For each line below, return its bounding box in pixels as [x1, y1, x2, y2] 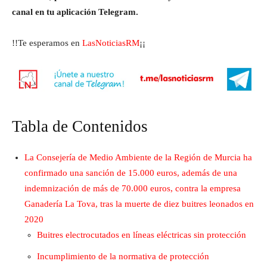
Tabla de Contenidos [12, 117, 148, 135]
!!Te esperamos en [12, 38, 82, 48]
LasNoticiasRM [82, 38, 139, 48]
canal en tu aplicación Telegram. [12, 7, 138, 17]
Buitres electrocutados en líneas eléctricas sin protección [37, 230, 246, 240]
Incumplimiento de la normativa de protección [37, 252, 209, 261]
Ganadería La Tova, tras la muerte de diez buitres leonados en [24, 199, 254, 209]
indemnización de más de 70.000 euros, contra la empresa [24, 184, 241, 193]
